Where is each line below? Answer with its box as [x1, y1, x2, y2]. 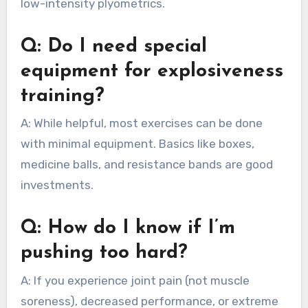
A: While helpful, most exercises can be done [20, 116, 263, 131]
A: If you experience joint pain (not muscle [20, 273, 250, 287]
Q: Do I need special [20, 36, 207, 56]
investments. [20, 178, 93, 192]
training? [20, 86, 104, 106]
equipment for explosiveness [20, 61, 283, 81]
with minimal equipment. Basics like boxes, [20, 137, 254, 151]
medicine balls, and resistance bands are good [20, 157, 273, 172]
